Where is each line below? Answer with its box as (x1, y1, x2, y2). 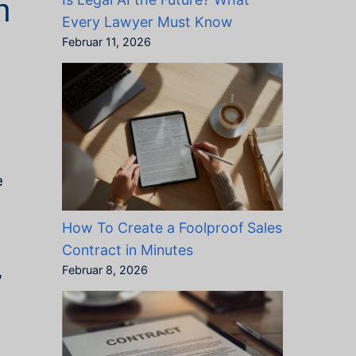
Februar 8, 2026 (61, 262, 148, 277)
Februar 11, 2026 (61, 34, 151, 49)
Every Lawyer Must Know (61, 13, 233, 30)
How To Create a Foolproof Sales (61, 219, 282, 236)
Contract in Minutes (61, 241, 193, 258)
